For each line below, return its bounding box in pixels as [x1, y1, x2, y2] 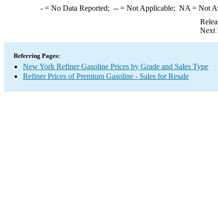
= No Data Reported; [42, 4, 113, 12]
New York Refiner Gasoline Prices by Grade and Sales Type [23, 62, 208, 71]
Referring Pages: [14, 52, 60, 59]
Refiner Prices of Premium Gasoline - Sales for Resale [23, 72, 189, 80]
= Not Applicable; [118, 4, 179, 12]
